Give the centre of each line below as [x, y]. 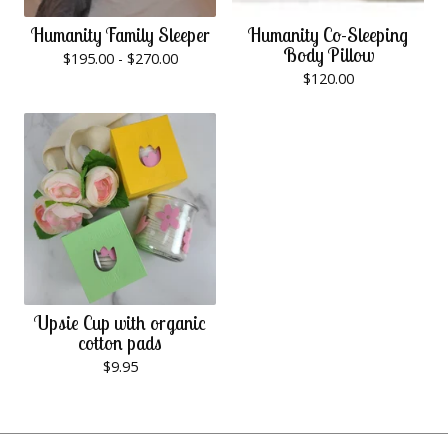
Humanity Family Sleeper [120, 35]
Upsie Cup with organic [120, 323]
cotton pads [120, 343]
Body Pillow [328, 55]
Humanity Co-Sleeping [328, 35]
